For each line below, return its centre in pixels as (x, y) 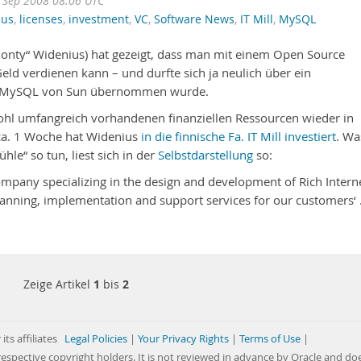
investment (99, 19)
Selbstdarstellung (205, 155)
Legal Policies (96, 339)
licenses (41, 19)
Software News (194, 19)
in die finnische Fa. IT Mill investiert (239, 137)
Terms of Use (270, 339)
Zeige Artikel (58, 284)
